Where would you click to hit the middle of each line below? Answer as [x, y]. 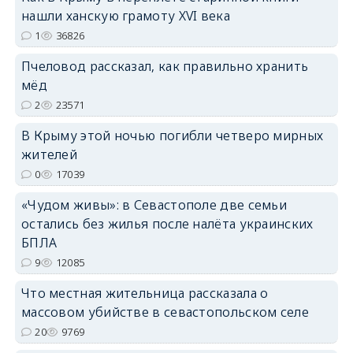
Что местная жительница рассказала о [145, 294]
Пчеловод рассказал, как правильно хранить [165, 67]
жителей [49, 155]
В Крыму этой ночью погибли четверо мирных [172, 136]
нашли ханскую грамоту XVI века [125, 16]
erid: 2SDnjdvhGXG [301, 161]
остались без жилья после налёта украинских [167, 224]
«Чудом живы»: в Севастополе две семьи [154, 205]
